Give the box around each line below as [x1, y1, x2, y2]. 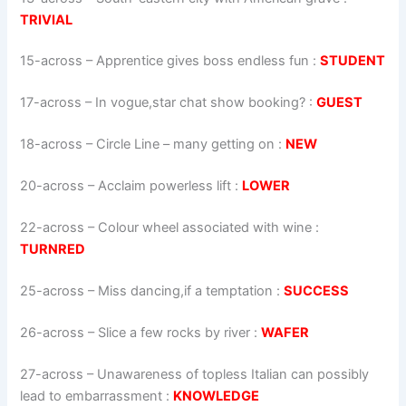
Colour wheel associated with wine [98, 218, 313, 236]
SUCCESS [284, 282, 350, 299]
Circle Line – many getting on [96, 136, 275, 153]
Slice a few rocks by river [98, 324, 251, 341]
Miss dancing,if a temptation [98, 282, 274, 299]
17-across [20, 94, 82, 111]
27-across [20, 365, 84, 382]
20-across [20, 178, 85, 195]
